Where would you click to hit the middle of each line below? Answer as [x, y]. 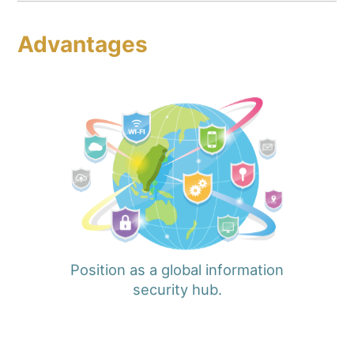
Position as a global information [177, 272]
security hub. [177, 292]
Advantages [83, 46]
